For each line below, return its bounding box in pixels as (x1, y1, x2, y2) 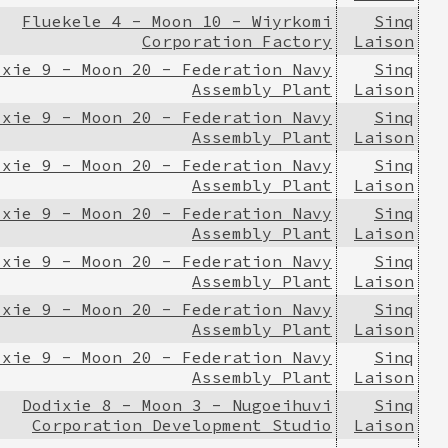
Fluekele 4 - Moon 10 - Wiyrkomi (22, 10, 332, 31)
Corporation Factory (142, 30, 332, 51)
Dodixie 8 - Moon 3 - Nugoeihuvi (22, 394, 332, 415)
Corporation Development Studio (32, 414, 332, 435)
